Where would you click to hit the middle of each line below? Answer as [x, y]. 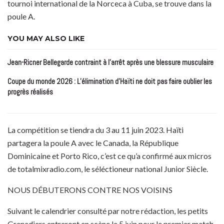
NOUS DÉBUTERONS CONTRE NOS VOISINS [90, 190]
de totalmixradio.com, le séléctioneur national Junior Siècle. [108, 169]
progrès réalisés [30, 92]
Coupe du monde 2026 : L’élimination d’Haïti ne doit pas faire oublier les [110, 81]
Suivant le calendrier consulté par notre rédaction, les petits [108, 211]
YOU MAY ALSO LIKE [46, 39]
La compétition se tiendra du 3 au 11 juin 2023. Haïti [95, 130]
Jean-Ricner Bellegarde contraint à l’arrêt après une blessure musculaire [110, 62]
